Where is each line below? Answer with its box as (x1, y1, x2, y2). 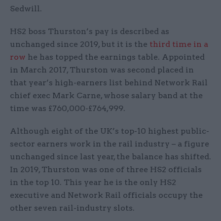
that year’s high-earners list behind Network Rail (10, 78, 208, 88)
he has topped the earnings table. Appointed (26, 52, 205, 62)
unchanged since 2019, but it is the (10, 39, 149, 49)
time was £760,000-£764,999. (10, 104, 125, 113)
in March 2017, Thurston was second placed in (10, 65, 194, 75)
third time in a (149, 39, 208, 49)
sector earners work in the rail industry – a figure (10, 139, 209, 149)
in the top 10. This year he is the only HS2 (10, 178, 176, 187)
